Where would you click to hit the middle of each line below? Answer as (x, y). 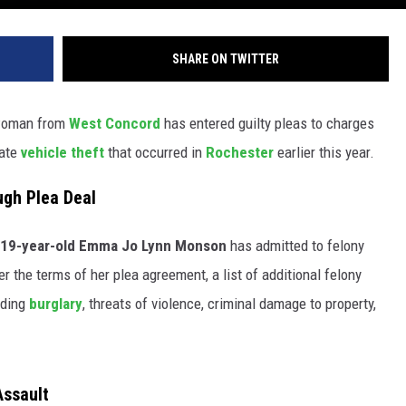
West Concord (116, 123)
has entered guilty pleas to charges (269, 123)
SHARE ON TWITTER (226, 58)
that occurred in (155, 152)
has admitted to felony (295, 246)
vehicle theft (63, 152)
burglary (56, 304)
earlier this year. (326, 152)
